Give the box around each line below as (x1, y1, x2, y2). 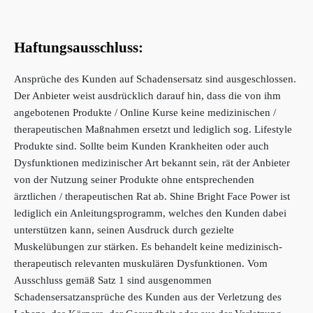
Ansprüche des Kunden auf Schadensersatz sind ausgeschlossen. (14, 73, 296, 85)
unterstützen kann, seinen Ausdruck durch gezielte (14, 224, 234, 235)
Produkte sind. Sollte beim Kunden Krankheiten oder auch (14, 140, 269, 152)
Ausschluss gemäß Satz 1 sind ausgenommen (14, 275, 212, 286)
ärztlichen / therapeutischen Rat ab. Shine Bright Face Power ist (14, 191, 290, 202)
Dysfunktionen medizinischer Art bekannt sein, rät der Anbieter (14, 157, 290, 168)
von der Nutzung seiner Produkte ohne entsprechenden (14, 174, 254, 185)
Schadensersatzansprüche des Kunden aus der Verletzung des (14, 291, 282, 303)
